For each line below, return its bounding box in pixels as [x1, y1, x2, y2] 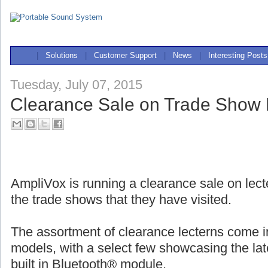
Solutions [45, 51, 78, 60]
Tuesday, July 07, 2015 [10, 77, 142, 92]
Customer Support [94, 51, 157, 60]
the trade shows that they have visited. [11, 192, 232, 207]
